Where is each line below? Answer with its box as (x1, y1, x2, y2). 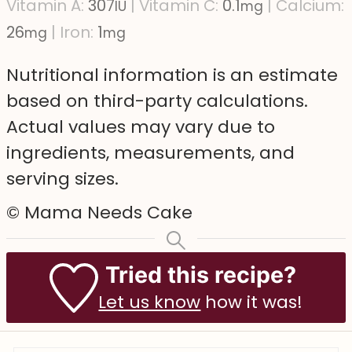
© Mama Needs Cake (19, 200, 192, 225)
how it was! (200, 290, 303, 315)
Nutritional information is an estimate (5, 63, 19, 88)
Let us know (98, 290, 201, 315)
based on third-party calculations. (5, 89, 308, 114)
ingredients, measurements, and (5, 141, 295, 166)
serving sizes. (5, 167, 119, 192)
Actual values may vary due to (5, 115, 275, 140)
